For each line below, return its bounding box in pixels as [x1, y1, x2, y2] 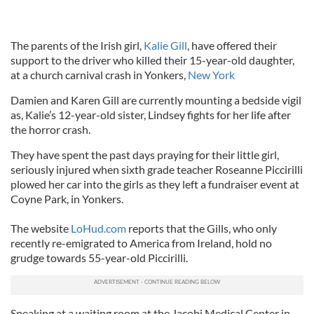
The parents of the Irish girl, [11, 39, 144, 52]
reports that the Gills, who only [126, 221, 277, 235]
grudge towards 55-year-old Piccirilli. [11, 251, 188, 264]
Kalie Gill [144, 39, 187, 52]
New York [188, 68, 235, 81]
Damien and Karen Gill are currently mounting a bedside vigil [11, 93, 301, 107]
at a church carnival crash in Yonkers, [11, 68, 188, 81]
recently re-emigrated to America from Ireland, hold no [11, 236, 272, 250]
